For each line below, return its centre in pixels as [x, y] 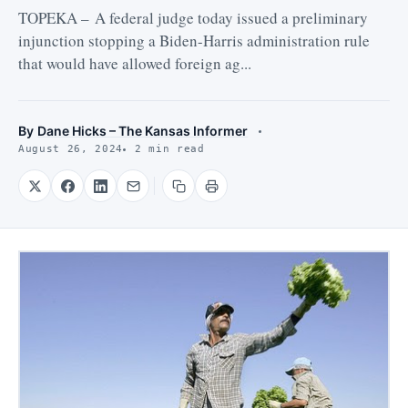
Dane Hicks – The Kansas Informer [143, 131]
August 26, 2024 [71, 149]
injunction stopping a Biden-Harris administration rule [194, 41]
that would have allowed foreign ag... [135, 64]
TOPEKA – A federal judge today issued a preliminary [193, 18]
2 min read [169, 149]
